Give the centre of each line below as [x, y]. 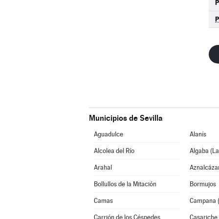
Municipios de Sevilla [126, 118]
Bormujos [203, 184]
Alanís [198, 134]
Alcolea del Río [114, 151]
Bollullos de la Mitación [125, 184]
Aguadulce [108, 134]
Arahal [103, 167]
